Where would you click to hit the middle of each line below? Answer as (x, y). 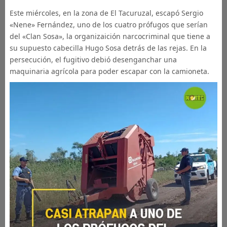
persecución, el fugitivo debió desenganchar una (93, 60)
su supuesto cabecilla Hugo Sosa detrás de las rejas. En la (108, 48)
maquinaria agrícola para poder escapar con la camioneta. (109, 71)
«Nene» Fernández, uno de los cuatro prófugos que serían (108, 25)
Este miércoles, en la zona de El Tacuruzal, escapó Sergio (106, 13)
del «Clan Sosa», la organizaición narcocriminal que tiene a (110, 36)
